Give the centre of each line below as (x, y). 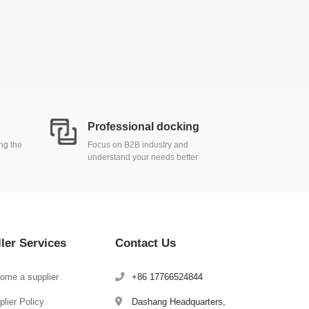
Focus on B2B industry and (138, 144)
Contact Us (146, 243)
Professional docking (143, 126)
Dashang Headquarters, (178, 301)
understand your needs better (143, 157)
